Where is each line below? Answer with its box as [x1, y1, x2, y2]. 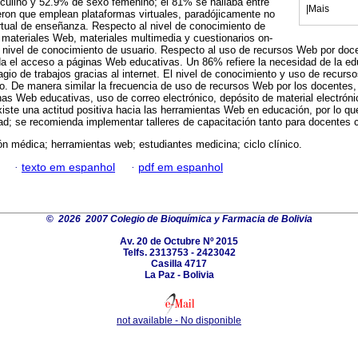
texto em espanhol [22, 161, 115, 173]
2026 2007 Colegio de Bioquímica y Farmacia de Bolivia [58, 213, 312, 225]
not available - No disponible [117, 314, 241, 326]
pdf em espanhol [138, 161, 223, 173]
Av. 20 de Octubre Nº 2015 [120, 235, 238, 247]
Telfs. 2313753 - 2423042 [122, 246, 236, 258]
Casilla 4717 [151, 257, 207, 269]
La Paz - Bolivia [144, 268, 214, 280]
